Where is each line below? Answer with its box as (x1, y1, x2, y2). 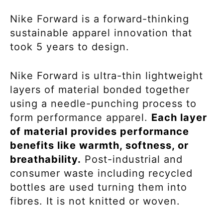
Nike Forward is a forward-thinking (10, 12, 189, 25)
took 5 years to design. (10, 40, 133, 53)
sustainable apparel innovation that (10, 26, 192, 39)
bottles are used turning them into (10, 181, 187, 193)
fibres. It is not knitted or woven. (10, 195, 184, 207)
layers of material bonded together (10, 83, 190, 96)
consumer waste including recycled (10, 167, 193, 179)
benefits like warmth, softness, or (10, 139, 189, 151)
